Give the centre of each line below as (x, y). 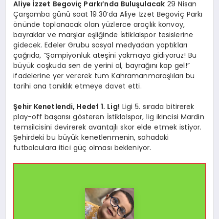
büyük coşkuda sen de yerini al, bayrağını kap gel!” (101, 66)
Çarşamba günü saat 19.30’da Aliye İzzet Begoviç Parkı (108, 14)
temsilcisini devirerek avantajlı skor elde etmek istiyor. (108, 127)
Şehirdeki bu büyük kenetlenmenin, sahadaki (91, 138)
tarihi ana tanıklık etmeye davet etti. (77, 86)
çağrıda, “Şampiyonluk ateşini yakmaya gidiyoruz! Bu (105, 55)
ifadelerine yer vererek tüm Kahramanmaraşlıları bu (104, 76)
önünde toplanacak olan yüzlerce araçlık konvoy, (99, 25)
